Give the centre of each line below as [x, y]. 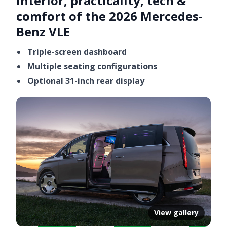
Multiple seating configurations [92, 66]
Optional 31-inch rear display [86, 81]
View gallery [176, 213]
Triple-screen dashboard [77, 51]
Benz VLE [43, 31]
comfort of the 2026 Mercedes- [109, 16]
